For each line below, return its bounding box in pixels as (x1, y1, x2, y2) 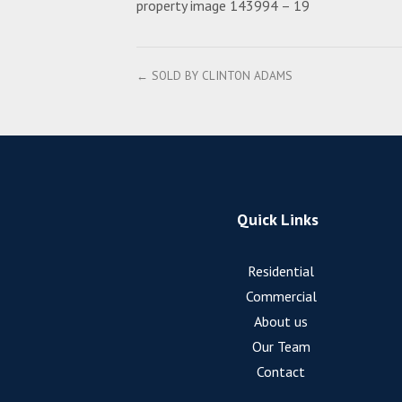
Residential (248, 262, 315, 281)
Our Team (251, 337, 310, 356)
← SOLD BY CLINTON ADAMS (136, 67, 293, 84)
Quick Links (236, 209, 319, 231)
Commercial (245, 287, 317, 306)
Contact (257, 363, 306, 381)
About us (254, 312, 309, 331)
